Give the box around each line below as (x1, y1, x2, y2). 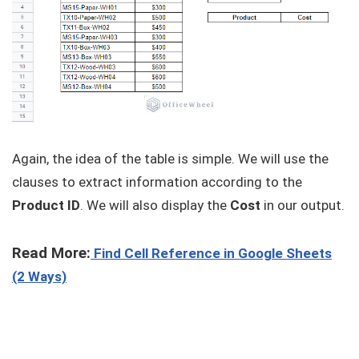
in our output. (260, 197, 345, 214)
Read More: (12, 244, 91, 263)
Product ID (12, 197, 80, 214)
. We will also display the (80, 197, 230, 214)
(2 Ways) (12, 268, 67, 285)
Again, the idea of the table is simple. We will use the (12, 151, 329, 167)
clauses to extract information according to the (12, 174, 302, 191)
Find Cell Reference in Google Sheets (91, 245, 332, 262)
